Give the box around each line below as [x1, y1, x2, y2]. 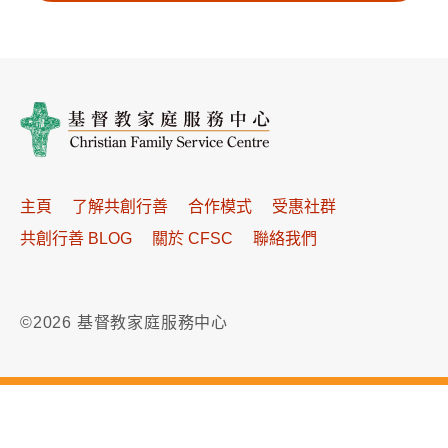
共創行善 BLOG [20, 229, 132, 247]
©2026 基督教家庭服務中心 [20, 313, 228, 331]
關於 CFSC [152, 229, 233, 247]
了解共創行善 [72, 197, 168, 215]
